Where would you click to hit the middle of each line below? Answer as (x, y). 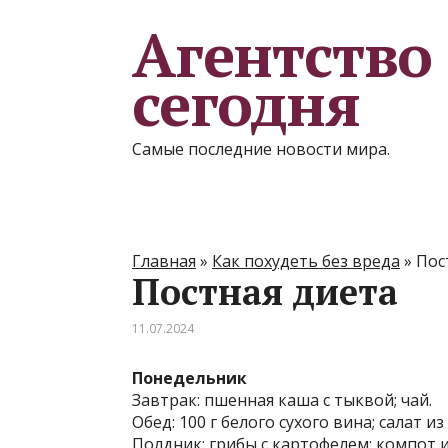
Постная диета (265, 291)
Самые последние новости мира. (261, 149)
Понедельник (189, 378)
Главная (164, 261)
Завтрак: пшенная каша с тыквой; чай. (282, 400)
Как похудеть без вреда (306, 261)
